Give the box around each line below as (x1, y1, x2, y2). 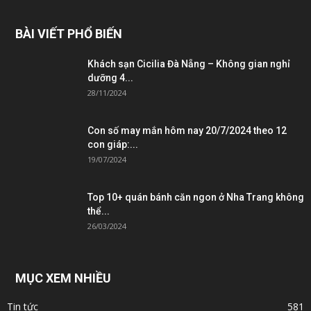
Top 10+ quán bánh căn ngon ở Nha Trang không (87, 191, 304, 203)
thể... (87, 205, 110, 217)
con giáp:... (87, 138, 138, 150)
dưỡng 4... (87, 72, 133, 83)
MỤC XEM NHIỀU (15, 270, 111, 285)
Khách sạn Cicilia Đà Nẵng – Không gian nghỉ (87, 58, 290, 69)
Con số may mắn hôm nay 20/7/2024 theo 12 (87, 124, 287, 136)
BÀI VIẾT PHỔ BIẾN (15, 26, 122, 41)
